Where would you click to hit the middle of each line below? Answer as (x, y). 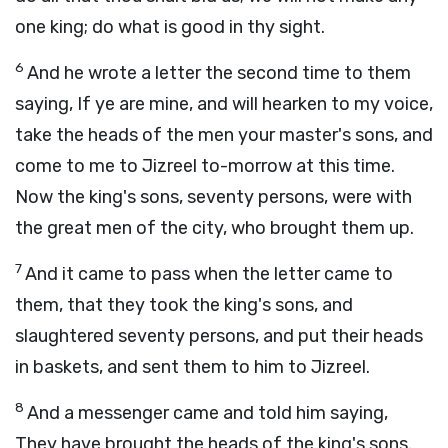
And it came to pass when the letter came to (209, 274)
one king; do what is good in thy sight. (170, 27)
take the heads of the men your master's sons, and (224, 135)
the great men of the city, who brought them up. (214, 228)
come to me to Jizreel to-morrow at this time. (205, 166)
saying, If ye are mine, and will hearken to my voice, (224, 104)
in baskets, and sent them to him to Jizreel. (192, 367)
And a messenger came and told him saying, (207, 413)
